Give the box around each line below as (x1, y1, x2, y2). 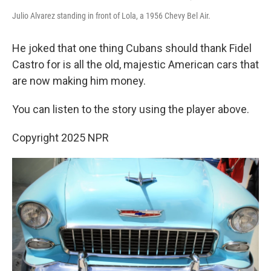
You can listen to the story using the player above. (12, 103, 249, 116)
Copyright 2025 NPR (12, 131, 109, 144)
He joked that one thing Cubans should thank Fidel (12, 42, 252, 54)
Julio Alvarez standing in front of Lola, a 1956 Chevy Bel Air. (12, 11, 211, 21)
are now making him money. (12, 74, 146, 87)
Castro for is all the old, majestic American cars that (12, 58, 259, 71)
